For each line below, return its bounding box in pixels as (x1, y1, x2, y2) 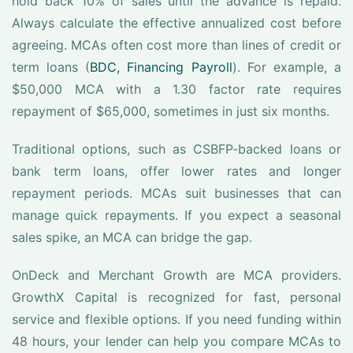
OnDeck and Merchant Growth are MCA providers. (12, 267, 341, 283)
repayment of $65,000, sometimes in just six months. (12, 103, 329, 119)
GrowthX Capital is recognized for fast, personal (12, 289, 341, 305)
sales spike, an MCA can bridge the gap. (12, 229, 252, 245)
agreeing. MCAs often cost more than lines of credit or (12, 37, 341, 53)
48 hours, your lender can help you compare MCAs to (12, 333, 341, 349)
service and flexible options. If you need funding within (12, 311, 341, 327)
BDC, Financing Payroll (90, 59, 232, 75)
